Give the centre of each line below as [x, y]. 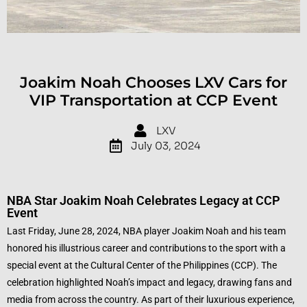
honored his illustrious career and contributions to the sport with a [146, 248]
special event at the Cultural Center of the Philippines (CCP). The [142, 265]
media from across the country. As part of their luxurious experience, [151, 299]
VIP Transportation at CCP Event [153, 100]
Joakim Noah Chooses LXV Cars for [153, 83]
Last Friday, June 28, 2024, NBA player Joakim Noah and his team [146, 231]
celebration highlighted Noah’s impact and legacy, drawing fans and [149, 282]
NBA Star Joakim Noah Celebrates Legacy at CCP [144, 200]
